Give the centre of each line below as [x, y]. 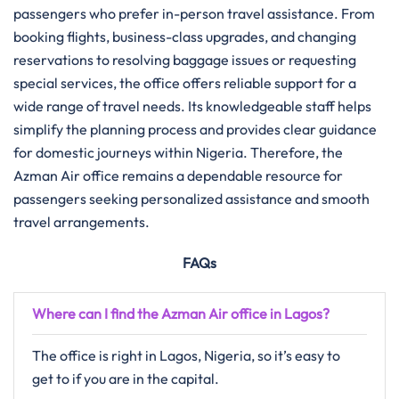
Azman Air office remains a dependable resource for [178, 175]
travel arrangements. [81, 222]
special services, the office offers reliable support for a [185, 83]
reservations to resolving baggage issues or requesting [185, 60]
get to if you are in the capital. [126, 379]
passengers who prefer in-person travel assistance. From [194, 13]
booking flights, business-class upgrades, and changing [185, 37]
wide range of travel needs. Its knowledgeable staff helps [192, 106]
